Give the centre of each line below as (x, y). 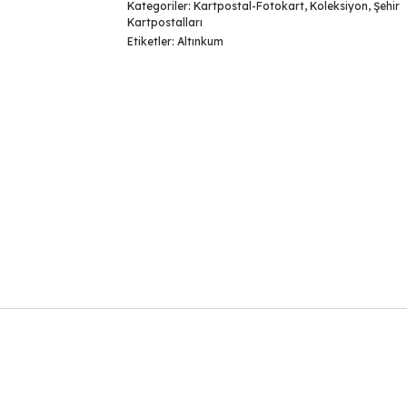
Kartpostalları (164, 22)
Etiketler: (152, 41)
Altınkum (200, 41)
